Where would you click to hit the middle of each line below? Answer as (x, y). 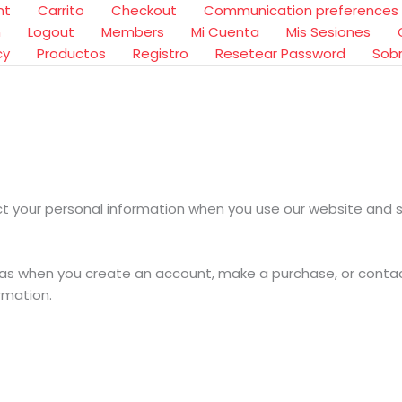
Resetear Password (280, 53)
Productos (71, 53)
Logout (51, 32)
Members (133, 32)
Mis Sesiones (328, 32)
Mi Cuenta (225, 32)
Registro (161, 53)
